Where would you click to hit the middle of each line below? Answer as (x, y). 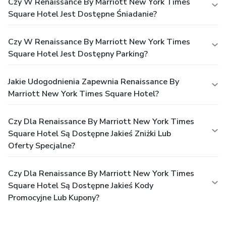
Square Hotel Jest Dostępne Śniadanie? (82, 14)
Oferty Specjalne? (42, 146)
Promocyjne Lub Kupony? (54, 197)
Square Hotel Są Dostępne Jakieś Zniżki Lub (90, 133)
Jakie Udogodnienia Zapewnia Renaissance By (94, 81)
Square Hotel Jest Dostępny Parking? (78, 54)
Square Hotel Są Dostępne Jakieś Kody (81, 185)
